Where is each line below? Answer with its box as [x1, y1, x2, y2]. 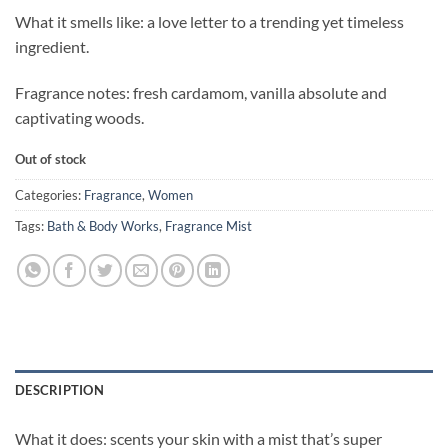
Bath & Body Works [47, 218, 159, 235]
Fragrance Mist [165, 218, 252, 235]
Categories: [15, 187, 84, 204]
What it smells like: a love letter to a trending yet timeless [15, 11, 404, 31]
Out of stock [15, 150, 86, 167]
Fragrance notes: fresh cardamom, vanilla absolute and [15, 82, 387, 102]
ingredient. [15, 36, 89, 56]
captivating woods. [15, 107, 144, 127]
